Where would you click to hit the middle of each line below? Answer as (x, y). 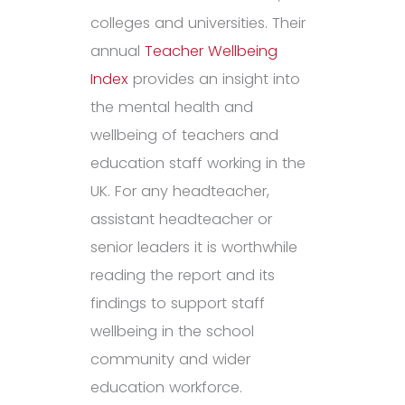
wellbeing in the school (172, 332)
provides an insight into (214, 80)
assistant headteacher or (181, 220)
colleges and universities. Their (198, 24)
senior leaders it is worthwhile (194, 248)
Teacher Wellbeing (211, 52)
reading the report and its (183, 276)
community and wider (170, 360)
